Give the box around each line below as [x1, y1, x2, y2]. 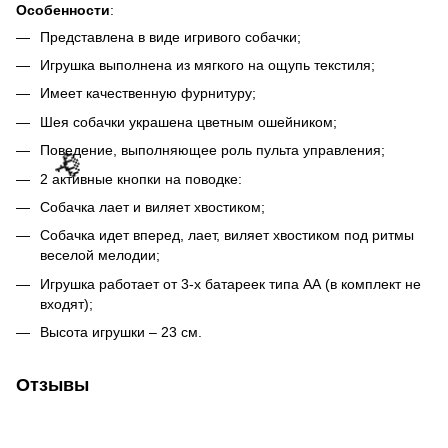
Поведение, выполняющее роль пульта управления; [40, 142, 385, 159]
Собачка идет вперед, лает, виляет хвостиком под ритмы [40, 227, 414, 244]
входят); [40, 295, 93, 312]
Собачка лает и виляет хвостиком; [40, 198, 265, 215]
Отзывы [16, 375, 89, 396]
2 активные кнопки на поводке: [40, 170, 242, 187]
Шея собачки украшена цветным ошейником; [40, 113, 337, 130]
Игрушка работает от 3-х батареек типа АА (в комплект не [40, 275, 421, 292]
